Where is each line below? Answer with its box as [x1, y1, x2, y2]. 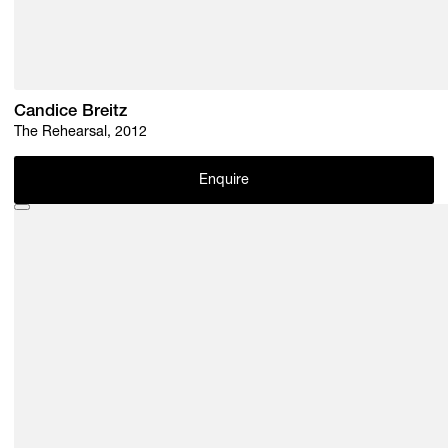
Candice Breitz [14, 103, 128, 121]
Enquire [198, 173, 250, 188]
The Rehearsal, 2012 [14, 126, 148, 141]
